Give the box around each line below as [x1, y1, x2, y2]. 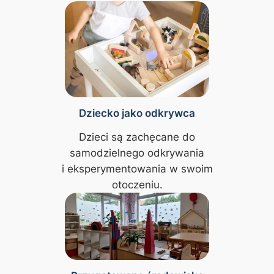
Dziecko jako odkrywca [79, 106, 195, 119]
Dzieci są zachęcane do [79, 130, 195, 143]
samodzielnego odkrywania [70, 146, 204, 159]
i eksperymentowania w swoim [61, 162, 213, 175]
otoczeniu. [111, 178, 163, 191]
